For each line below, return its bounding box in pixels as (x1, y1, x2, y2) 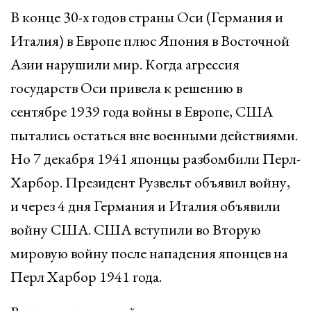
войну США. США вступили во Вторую (10, 219, 261, 239)
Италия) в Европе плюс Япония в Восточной (10, 31, 289, 51)
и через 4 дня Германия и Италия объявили (10, 196, 280, 216)
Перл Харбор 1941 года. (10, 267, 162, 287)
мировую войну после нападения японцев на (10, 243, 288, 263)
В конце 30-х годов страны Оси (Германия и (10, 7, 283, 27)
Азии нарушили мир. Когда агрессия (10, 54, 239, 74)
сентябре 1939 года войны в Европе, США (10, 101, 273, 121)
